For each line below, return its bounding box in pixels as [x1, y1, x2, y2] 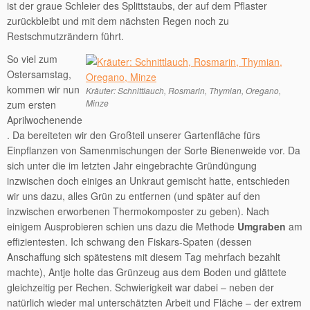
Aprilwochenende [7, 113, 82, 127]
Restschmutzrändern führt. [7, 29, 124, 43]
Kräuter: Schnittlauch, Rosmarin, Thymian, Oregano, [86, 84, 281, 96]
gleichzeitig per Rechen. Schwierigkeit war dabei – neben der [7, 280, 274, 294]
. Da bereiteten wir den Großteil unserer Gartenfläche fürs [7, 128, 260, 142]
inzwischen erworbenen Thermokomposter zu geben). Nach [7, 204, 269, 218]
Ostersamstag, [7, 67, 71, 81]
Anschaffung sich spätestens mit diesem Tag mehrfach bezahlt [7, 250, 280, 264]
